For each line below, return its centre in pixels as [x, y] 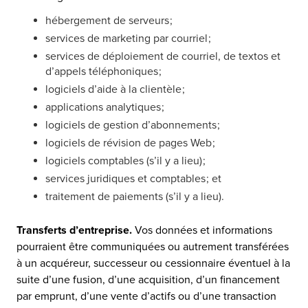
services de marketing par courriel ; [128, 38]
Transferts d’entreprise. [74, 230]
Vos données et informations [203, 230]
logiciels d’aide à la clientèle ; [115, 89]
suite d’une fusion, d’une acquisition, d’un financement [148, 280]
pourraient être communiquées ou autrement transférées [153, 247]
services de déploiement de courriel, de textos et [163, 56]
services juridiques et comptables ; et [133, 179]
